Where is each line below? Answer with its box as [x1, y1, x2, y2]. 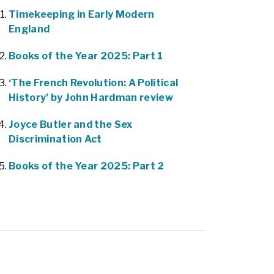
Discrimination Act [9, 133, 102, 145]
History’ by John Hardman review [9, 91, 173, 103]
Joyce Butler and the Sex [9, 118, 133, 130]
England [9, 23, 50, 35]
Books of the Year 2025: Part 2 [9, 160, 165, 172]
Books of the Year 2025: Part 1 [9, 50, 163, 62]
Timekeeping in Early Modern [9, 8, 155, 20]
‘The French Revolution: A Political [9, 76, 179, 89]
